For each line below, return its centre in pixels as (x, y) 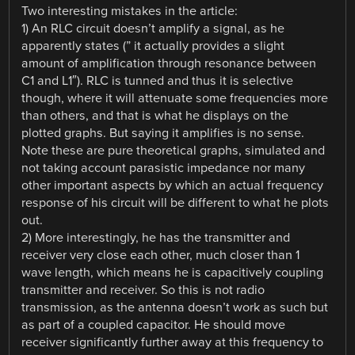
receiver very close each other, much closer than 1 (161, 256)
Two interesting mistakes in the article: (130, 11)
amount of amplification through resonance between (169, 64)
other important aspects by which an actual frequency (173, 186)
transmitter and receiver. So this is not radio (143, 290)
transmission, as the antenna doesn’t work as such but (175, 308)
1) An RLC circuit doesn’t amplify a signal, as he (153, 29)
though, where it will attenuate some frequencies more (175, 99)
